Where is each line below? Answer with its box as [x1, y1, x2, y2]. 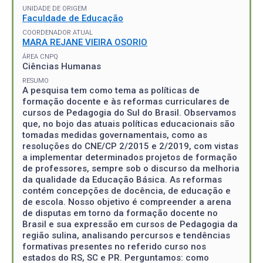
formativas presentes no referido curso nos [22, 241, 206, 252]
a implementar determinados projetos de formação [22, 151, 237, 163]
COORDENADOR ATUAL [22, 28, 93, 36]
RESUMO [22, 76, 49, 85]
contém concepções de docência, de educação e [22, 185, 231, 196]
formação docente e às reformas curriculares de [22, 96, 230, 107]
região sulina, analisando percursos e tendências [22, 230, 230, 241]
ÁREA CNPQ [22, 52, 58, 60]
